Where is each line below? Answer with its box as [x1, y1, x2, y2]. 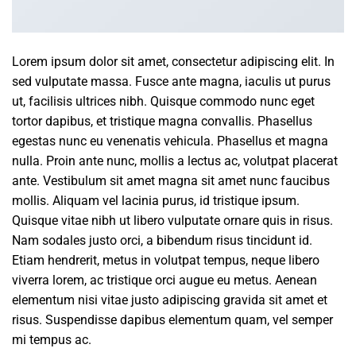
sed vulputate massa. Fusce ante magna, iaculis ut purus [12, 74, 331, 90]
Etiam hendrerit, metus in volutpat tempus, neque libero [12, 253, 319, 269]
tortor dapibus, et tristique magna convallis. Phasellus [12, 114, 312, 130]
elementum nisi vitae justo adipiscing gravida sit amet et [12, 292, 327, 308]
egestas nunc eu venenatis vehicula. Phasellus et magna [12, 133, 328, 149]
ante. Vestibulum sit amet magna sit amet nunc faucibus [12, 173, 330, 189]
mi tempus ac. [12, 332, 91, 348]
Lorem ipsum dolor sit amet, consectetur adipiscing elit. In [12, 54, 335, 70]
